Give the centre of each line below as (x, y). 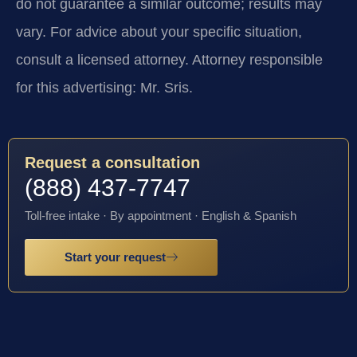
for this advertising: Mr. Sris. (104, 88)
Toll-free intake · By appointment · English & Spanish (161, 215)
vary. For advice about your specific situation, (159, 32)
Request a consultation (112, 162)
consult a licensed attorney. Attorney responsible (169, 60)
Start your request (115, 257)
